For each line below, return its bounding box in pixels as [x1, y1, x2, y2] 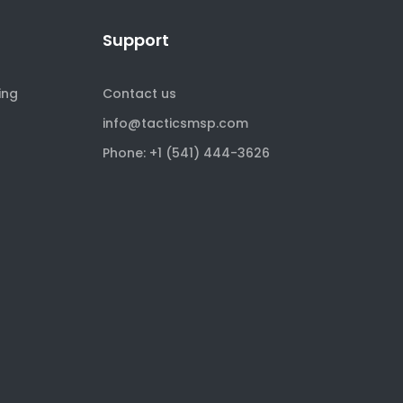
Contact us [103, 85, 176, 103]
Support [103, 29, 169, 51]
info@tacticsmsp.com [103, 114, 248, 132]
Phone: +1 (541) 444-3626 [103, 144, 270, 162]
